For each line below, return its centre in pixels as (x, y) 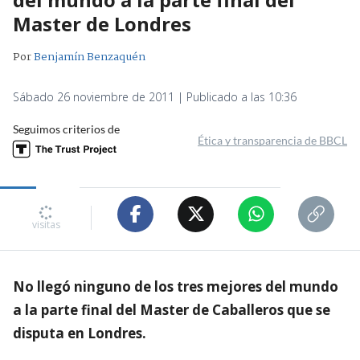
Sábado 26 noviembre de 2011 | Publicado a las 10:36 (155, 96)
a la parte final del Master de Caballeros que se (172, 309)
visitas (46, 225)
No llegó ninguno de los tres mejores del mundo (176, 286)
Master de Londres (102, 23)
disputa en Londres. (80, 333)
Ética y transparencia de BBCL (272, 140)
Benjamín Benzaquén (90, 57)
